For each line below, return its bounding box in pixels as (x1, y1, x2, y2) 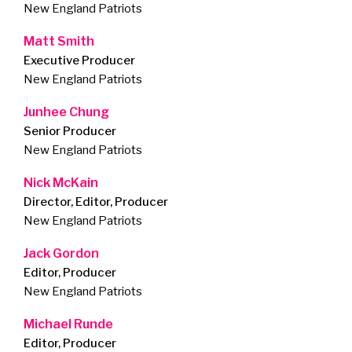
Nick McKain (24, 175, 98, 191)
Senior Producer (24, 124, 116, 139)
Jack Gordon (24, 246, 99, 262)
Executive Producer (24, 53, 135, 68)
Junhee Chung (24, 104, 109, 120)
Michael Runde (24, 317, 113, 332)
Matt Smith (24, 34, 94, 49)
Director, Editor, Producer (24, 195, 168, 210)
